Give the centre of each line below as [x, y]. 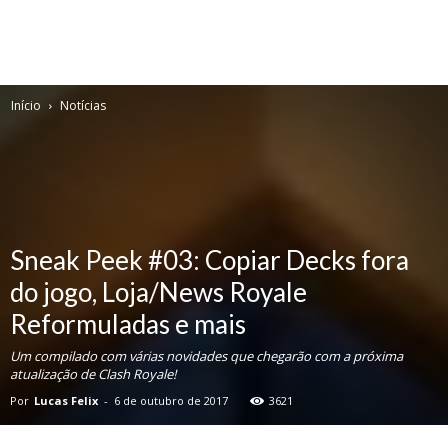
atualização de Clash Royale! [93, 374]
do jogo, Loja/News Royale [158, 292]
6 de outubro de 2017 [171, 400]
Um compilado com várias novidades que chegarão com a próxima [206, 356]
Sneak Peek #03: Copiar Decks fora [209, 260]
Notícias [83, 105]
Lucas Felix [66, 400]
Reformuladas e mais [128, 324]
